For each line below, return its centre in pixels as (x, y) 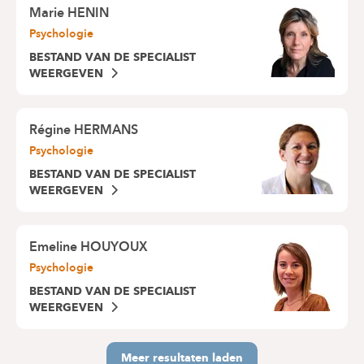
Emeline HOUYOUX (89, 247)
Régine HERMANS (84, 130)
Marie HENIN (69, 13)
